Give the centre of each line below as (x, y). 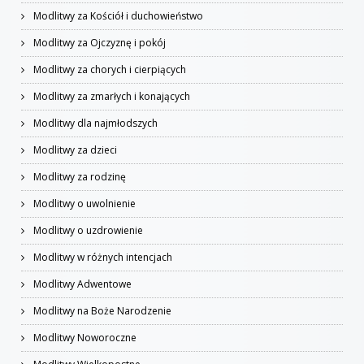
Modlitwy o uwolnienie (83, 204)
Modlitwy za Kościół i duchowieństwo (117, 16)
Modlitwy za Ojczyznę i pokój (98, 43)
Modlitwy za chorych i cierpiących (108, 69)
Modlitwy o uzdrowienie (87, 230)
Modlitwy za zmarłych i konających (110, 96)
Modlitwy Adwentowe (81, 284)
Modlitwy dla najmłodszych (94, 123)
